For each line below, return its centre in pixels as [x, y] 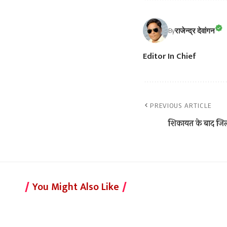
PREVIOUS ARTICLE [181, 106]
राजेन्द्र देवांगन [195, 30]
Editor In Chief [169, 56]
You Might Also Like [76, 187]
